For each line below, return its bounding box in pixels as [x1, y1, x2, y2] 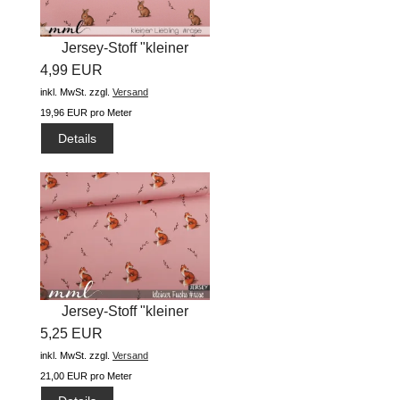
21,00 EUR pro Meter [40, 370, 132, 381]
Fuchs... [100, 325, 150, 341]
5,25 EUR [40, 325, 103, 341]
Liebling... [94, 62, 156, 79]
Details [58, 130, 97, 146]
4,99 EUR [40, 62, 103, 79]
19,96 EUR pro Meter [40, 107, 132, 119]
